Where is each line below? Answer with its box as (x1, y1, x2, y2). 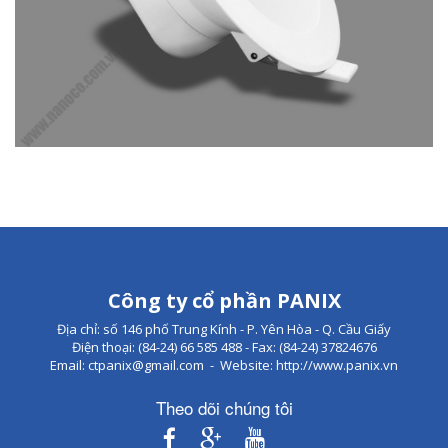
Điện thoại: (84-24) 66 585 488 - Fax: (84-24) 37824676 (71, 338, 377, 357)
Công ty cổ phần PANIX (107, 287, 341, 315)
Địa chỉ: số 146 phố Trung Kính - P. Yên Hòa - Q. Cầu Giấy (57, 320, 391, 339)
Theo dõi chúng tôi (155, 395, 293, 421)
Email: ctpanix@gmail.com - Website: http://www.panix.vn (50, 356, 398, 375)
